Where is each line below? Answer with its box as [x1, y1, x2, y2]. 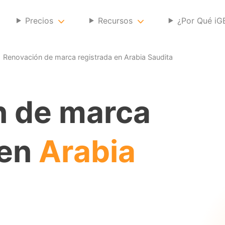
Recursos [97, 16, 133, 26]
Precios [25, 16, 53, 26]
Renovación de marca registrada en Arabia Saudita [3, 52, 173, 61]
